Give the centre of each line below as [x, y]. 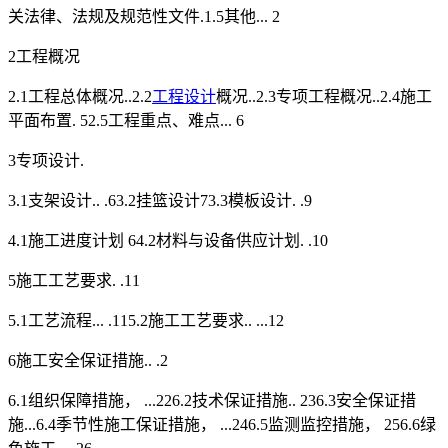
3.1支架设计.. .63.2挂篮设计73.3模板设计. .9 [160, 201]
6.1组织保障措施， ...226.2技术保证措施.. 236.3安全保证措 [212, 401]
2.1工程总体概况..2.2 [80, 97]
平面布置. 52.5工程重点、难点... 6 [126, 121]
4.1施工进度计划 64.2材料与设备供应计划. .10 [168, 241]
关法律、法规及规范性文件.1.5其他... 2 [144, 17]
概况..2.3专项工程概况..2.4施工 [324, 97]
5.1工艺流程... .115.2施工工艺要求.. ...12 [146, 321]
